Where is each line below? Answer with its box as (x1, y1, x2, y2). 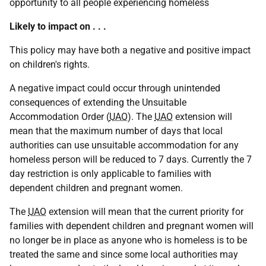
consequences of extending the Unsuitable (9, 97, 186, 108)
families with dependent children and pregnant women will (9, 220, 254, 232)
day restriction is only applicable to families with (9, 168, 211, 179)
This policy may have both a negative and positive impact (9, 45, 251, 56)
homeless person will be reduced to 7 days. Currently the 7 (9, 154, 252, 165)
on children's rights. (9, 59, 90, 70)
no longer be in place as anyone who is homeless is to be (9, 235, 247, 246)
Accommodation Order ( (9, 111, 109, 122)
